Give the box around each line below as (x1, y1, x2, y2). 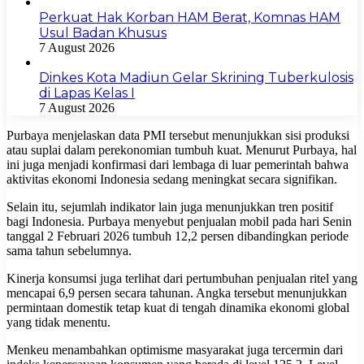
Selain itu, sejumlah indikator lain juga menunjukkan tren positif (6, 199, 333, 214)
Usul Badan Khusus (39, 24, 167, 41)
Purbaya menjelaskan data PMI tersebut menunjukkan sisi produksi (6, 128, 349, 142)
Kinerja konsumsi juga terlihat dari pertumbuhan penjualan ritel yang (6, 271, 357, 285)
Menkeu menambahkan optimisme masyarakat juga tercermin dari (6, 342, 343, 357)
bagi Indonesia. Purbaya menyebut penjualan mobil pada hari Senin (6, 214, 352, 228)
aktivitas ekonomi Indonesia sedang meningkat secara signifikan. (6, 171, 337, 186)
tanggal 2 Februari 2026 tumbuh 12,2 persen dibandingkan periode (6, 228, 349, 243)
